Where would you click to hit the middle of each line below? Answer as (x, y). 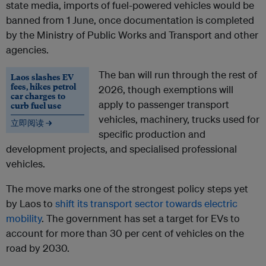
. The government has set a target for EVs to (141, 218)
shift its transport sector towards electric (146, 204)
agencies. (27, 50)
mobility (24, 218)
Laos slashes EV (42, 77)
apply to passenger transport (164, 104)
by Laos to (31, 204)
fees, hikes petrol (43, 86)
